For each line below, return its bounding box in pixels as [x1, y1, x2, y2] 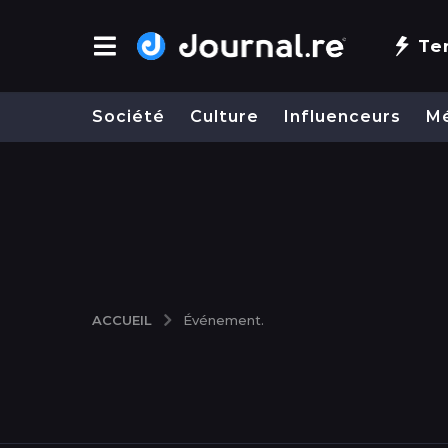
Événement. [183, 311, 264, 328]
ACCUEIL [92, 311, 152, 328]
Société [92, 107, 165, 127]
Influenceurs [284, 107, 401, 127]
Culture [190, 107, 259, 127]
